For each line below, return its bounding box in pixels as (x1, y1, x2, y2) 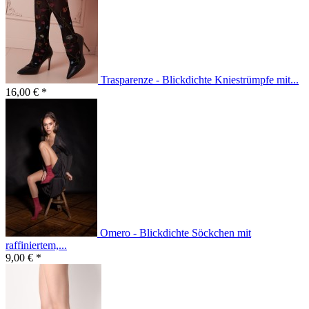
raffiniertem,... (6, 239, 67, 252)
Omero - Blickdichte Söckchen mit (100, 227, 251, 239)
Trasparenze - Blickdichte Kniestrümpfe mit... (101, 74, 299, 86)
